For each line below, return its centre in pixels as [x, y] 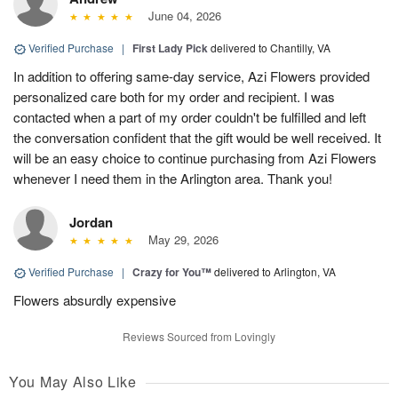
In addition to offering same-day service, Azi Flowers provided [191, 76]
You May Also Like [73, 382]
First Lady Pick [170, 48]
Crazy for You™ [172, 272]
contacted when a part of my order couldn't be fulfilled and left [190, 117]
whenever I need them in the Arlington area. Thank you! [173, 179]
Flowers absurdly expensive [95, 300]
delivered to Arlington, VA [275, 272]
